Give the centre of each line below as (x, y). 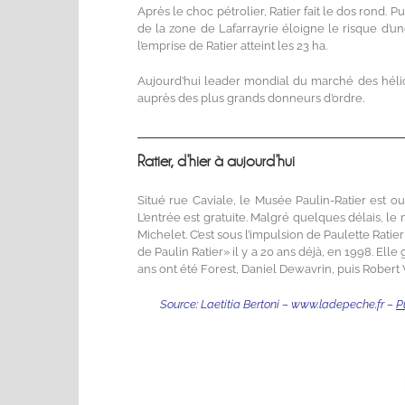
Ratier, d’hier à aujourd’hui (216, 161)
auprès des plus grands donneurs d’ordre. (251, 98)
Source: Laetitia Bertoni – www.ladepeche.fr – (278, 304)
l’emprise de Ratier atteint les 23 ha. (232, 45)
